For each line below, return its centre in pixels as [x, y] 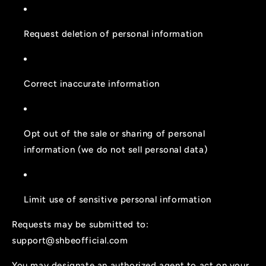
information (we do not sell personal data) [116, 150]
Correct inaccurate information [92, 84]
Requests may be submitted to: [80, 225]
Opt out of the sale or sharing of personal [115, 134]
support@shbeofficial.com [70, 241]
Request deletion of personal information [113, 34]
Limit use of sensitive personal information [118, 200]
